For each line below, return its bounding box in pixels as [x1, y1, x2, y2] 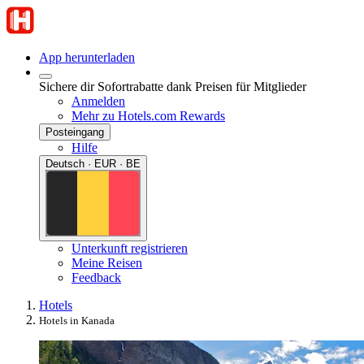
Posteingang [45, 126, 104, 138]
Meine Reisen [71, 255, 142, 270]
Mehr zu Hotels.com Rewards [71, 109, 225, 123]
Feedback [71, 270, 121, 284]
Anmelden [71, 94, 125, 108]
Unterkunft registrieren [71, 240, 188, 255]
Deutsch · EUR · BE [45, 158, 141, 170]
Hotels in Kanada [39, 314, 115, 327]
